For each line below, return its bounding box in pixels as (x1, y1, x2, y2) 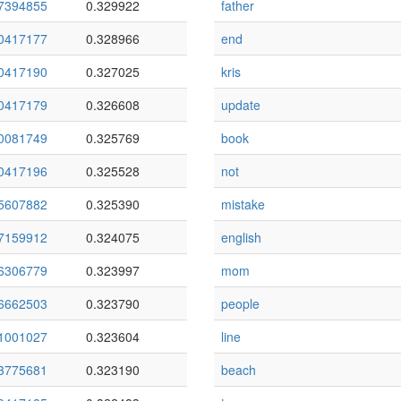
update (221, 96, 260, 114)
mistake (221, 195, 265, 213)
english (221, 228, 261, 246)
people (221, 294, 260, 312)
